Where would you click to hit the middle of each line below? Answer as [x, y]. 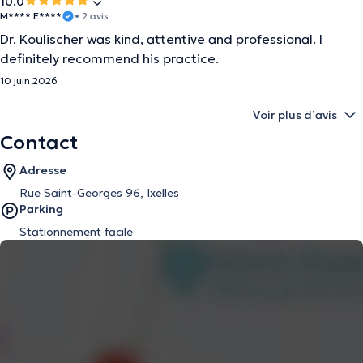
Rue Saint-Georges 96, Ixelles [99, 193]
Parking [41, 209]
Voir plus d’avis [295, 115]
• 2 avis [92, 16]
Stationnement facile [76, 232]
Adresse [43, 170]
